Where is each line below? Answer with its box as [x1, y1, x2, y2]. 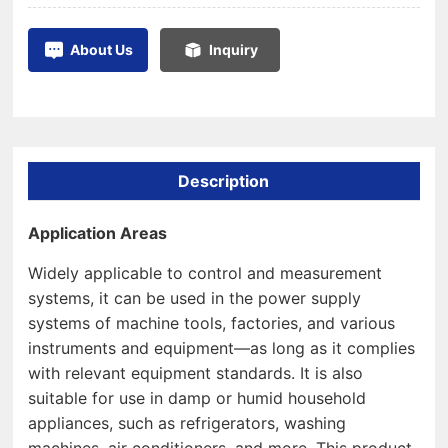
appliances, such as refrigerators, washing [28, 412, 347, 433]
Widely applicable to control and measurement [28, 262, 383, 283]
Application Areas [28, 222, 168, 243]
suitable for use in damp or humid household [28, 387, 367, 408]
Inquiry [209, 41, 259, 59]
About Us [70, 41, 134, 59]
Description [178, 170, 270, 191]
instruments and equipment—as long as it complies [28, 337, 416, 358]
